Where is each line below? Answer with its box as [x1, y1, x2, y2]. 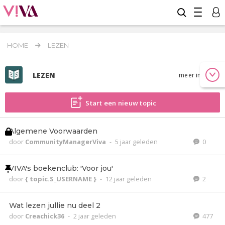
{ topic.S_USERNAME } [25, 174, 98, 183]
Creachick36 [25, 211, 66, 220]
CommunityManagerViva [25, 137, 107, 146]
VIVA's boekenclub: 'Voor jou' [9, 164, 113, 173]
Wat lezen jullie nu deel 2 [9, 201, 100, 210]
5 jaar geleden [115, 137, 158, 146]
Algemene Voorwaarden [9, 127, 97, 136]
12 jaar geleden [105, 174, 152, 183]
